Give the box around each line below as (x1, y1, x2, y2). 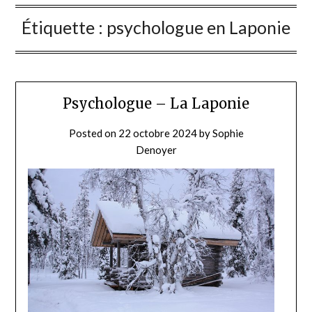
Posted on (68, 127, 118, 140)
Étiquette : (22, 17, 107, 38)
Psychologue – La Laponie (63, 95, 249, 113)
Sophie (212, 127, 244, 140)
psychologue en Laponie (107, 17, 290, 38)
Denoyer (135, 143, 177, 157)
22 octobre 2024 (118, 127, 197, 140)
